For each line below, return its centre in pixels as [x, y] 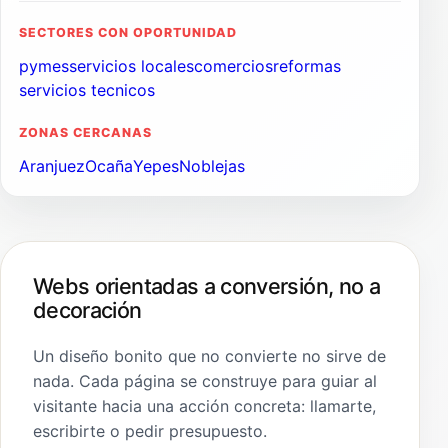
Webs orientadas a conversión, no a [206, 286]
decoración [87, 310]
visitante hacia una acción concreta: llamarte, [204, 406]
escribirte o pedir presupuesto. [150, 431]
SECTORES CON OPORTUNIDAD [128, 33]
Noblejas [212, 166]
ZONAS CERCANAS [85, 133]
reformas [307, 66]
